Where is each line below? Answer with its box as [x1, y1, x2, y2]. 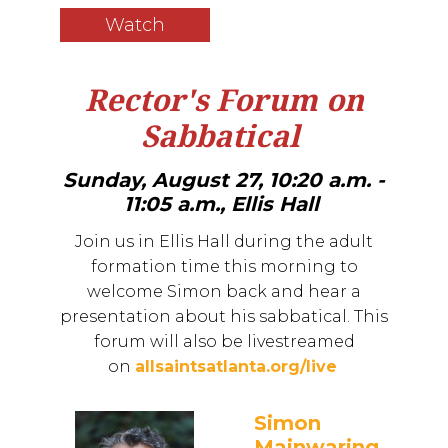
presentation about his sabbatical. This [60, 307, 388, 327]
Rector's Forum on [84, 79, 364, 121]
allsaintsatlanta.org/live [134, 357, 337, 377]
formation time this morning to [90, 257, 358, 277]
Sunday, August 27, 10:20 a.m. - [63, 167, 385, 192]
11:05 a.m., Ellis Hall [123, 191, 319, 216]
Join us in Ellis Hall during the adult [75, 232, 373, 252]
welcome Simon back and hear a [87, 282, 361, 302]
